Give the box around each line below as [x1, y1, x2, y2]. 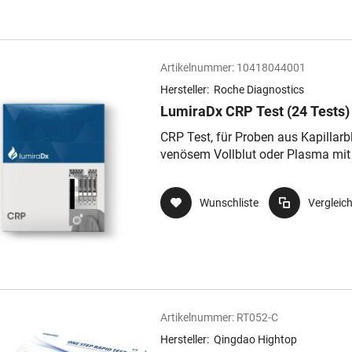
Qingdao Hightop [214, 333, 297, 346]
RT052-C [236, 311, 278, 324]
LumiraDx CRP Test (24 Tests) [160, 103, 350, 119]
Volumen [160, 164, 210, 179]
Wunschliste [200, 196, 258, 209]
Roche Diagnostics [214, 83, 304, 96]
